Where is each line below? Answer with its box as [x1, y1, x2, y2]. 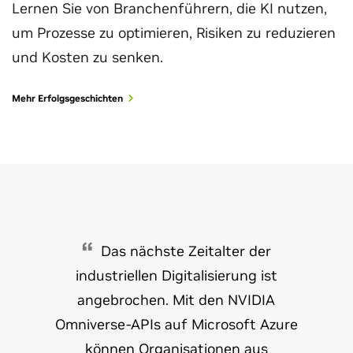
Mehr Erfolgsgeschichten [12, 91, 123, 104]
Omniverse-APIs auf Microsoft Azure [54, 314, 298, 333]
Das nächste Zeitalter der [101, 241, 272, 260]
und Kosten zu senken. [12, 47, 163, 66]
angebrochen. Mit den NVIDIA [77, 290, 276, 309]
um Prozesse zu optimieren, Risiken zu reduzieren [12, 23, 336, 42]
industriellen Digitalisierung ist [75, 266, 277, 284]
